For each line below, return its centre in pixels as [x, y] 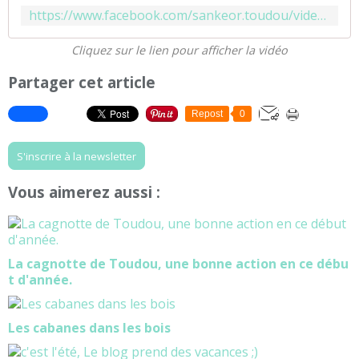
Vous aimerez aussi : [84, 192]
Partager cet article [82, 82]
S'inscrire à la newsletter [77, 156]
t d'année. [40, 280]
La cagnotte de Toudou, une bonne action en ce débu [178, 264]
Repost [207, 113]
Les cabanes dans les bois [89, 328]
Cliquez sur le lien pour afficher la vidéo [179, 50]
